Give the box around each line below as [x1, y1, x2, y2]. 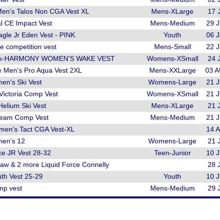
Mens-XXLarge [149, 66, 196, 74]
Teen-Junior [154, 149, 191, 157]
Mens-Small [154, 43, 191, 51]
